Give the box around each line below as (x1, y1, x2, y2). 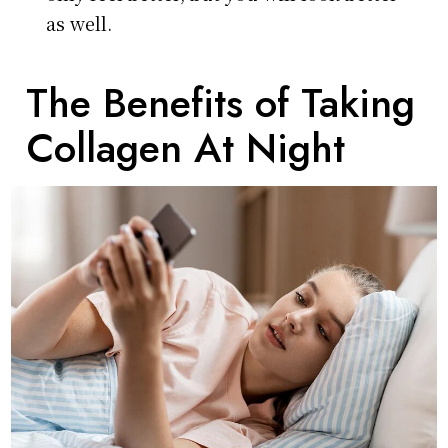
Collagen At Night (26, 118, 358, 177)
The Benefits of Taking (26, 73, 416, 132)
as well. (46, 9, 118, 36)
